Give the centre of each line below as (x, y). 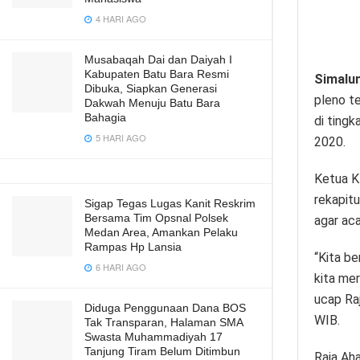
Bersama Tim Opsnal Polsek (158, 218)
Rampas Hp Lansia (133, 247)
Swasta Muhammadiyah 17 (153, 337)
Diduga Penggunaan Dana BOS (165, 308)
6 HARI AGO (120, 267)
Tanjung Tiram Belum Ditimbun (162, 351)
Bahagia (105, 117)
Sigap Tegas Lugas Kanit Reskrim (170, 203)
